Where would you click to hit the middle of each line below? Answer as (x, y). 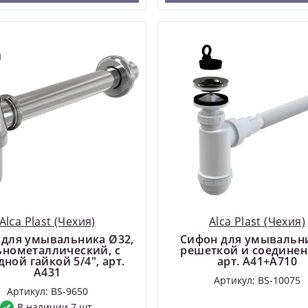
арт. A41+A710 (257, 261)
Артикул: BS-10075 (257, 280)
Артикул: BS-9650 (47, 291)
